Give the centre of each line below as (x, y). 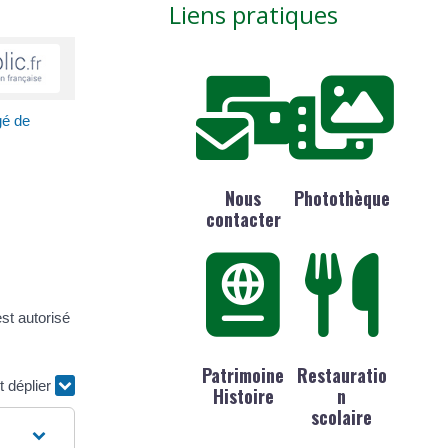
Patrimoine (243, 374)
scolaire (342, 416)
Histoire (243, 395)
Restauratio (341, 374)
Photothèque (341, 198)
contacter (243, 219)
